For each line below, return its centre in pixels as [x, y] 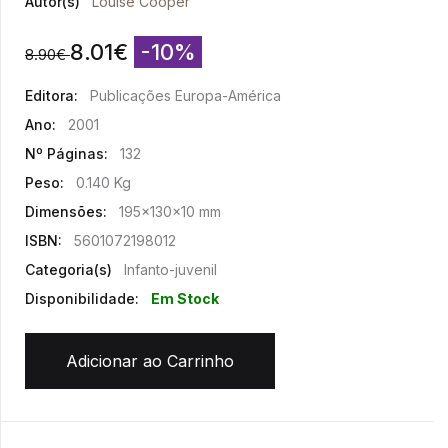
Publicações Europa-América [185, 95]
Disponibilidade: [82, 298]
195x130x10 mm [170, 211]
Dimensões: [66, 211]
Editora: [51, 95]
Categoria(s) [68, 269]
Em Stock [185, 298]
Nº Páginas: [66, 153]
